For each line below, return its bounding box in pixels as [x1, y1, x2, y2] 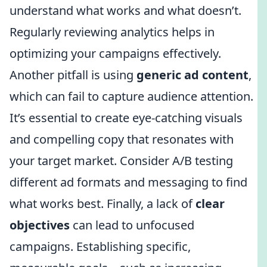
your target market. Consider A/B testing [10, 153, 233, 169]
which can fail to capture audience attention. [10, 88, 253, 104]
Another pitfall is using [10, 67, 136, 83]
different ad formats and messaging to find [10, 174, 247, 190]
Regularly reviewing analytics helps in [10, 24, 215, 40]
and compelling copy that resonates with [10, 131, 234, 147]
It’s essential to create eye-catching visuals [10, 110, 243, 126]
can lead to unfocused [70, 217, 194, 233]
